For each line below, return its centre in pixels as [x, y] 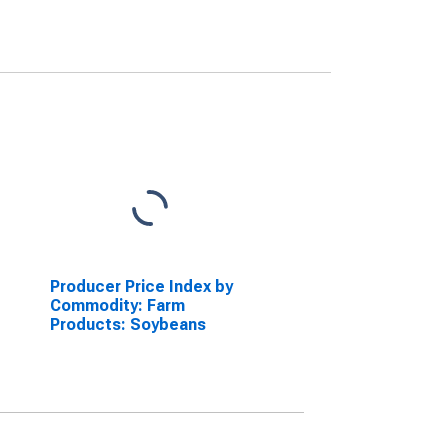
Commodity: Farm [117, 305]
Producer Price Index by [141, 286]
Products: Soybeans [127, 324]
